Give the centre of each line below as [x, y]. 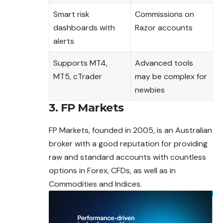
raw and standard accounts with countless [127, 157]
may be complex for [171, 76]
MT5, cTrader [78, 76]
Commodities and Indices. [95, 184]
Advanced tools [164, 63]
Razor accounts [164, 27]
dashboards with [84, 27]
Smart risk [71, 14]
